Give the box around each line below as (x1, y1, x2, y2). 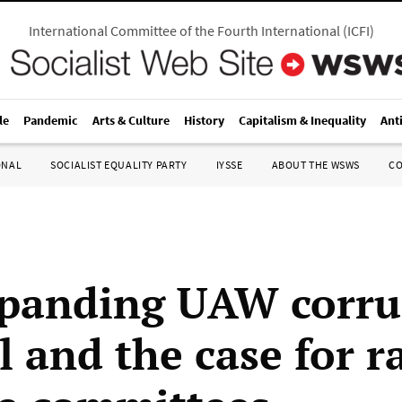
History (184, 112, 224, 128)
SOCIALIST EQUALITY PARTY (50, 158, 188, 171)
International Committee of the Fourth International (28, 22, 340, 39)
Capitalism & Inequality (239, 112, 366, 128)
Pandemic (23, 112, 78, 128)
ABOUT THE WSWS (271, 158, 360, 171)
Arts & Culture (92, 112, 170, 128)
